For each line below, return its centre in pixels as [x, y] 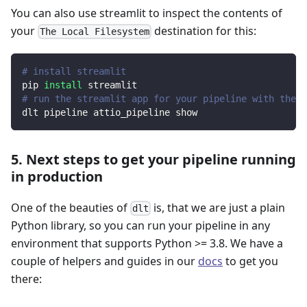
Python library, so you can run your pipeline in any [140, 226]
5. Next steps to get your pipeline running [153, 159]
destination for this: [204, 30]
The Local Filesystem [95, 31]
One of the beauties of [71, 207]
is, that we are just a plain [218, 207]
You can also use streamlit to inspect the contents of [147, 13]
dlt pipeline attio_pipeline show [110, 112]
